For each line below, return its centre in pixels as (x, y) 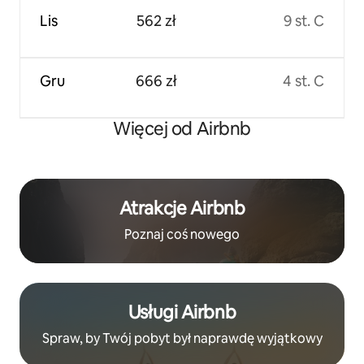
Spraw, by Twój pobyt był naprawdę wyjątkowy (182, 338)
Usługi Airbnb (182, 312)
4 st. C (303, 80)
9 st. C (304, 20)
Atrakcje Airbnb (182, 208)
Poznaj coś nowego (182, 234)
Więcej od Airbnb (182, 128)
